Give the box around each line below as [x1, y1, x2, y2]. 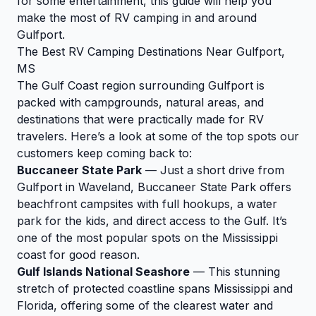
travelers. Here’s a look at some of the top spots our [17, 129, 299, 144]
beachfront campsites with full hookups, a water [17, 197, 277, 212]
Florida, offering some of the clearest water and [17, 298, 273, 313]
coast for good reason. [17, 248, 140, 262]
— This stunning [190, 265, 280, 279]
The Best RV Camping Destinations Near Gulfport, [17, 44, 285, 59]
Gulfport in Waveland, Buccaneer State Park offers [17, 180, 291, 195]
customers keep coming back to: [17, 146, 192, 161]
